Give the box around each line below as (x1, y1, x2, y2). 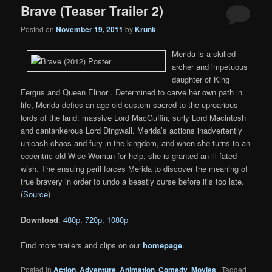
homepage (143, 239, 183, 251)
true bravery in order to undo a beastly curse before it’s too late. (21, 175, 245, 187)
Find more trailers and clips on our (21, 239, 143, 251)
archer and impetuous (172, 60, 248, 72)
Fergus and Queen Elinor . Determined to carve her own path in (21, 86, 243, 98)
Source (23, 188, 49, 200)
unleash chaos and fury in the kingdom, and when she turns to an (21, 137, 251, 149)
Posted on (21, 23, 56, 34)
